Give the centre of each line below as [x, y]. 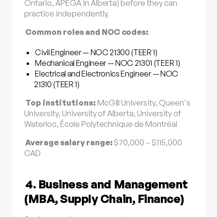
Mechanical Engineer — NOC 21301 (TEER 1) [108, 63]
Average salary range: [69, 143]
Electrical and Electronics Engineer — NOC [107, 73]
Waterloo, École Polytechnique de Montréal [101, 124]
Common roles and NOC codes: [87, 32]
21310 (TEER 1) [57, 84]
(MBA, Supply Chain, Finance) [104, 199]
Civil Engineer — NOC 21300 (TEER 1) [96, 52]
